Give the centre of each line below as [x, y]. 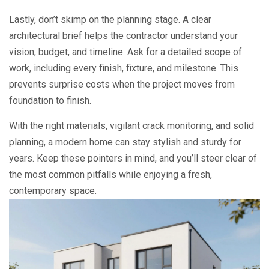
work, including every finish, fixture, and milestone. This [124, 68]
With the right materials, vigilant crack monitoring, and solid [131, 126]
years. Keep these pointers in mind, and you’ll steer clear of [133, 158]
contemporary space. [53, 191]
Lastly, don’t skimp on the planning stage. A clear [110, 20]
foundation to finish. [50, 101]
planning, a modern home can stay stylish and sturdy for [125, 142]
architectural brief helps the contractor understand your [123, 36]
